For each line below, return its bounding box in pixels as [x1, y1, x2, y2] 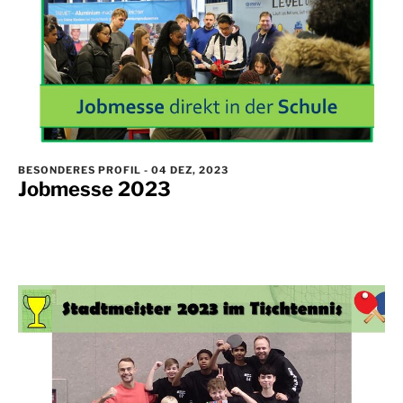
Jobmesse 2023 [18, 176, 171, 201]
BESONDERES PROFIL [18, 163, 144, 176]
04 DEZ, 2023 [148, 163, 228, 176]
